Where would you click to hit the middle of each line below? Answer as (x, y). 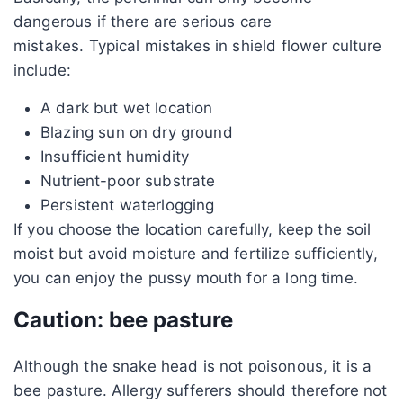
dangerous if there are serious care (143, 21)
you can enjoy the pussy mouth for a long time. (186, 278)
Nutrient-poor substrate (128, 180)
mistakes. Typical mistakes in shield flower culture (198, 45)
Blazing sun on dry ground (137, 132)
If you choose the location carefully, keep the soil (193, 229)
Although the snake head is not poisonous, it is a (193, 366)
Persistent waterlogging (128, 205)
